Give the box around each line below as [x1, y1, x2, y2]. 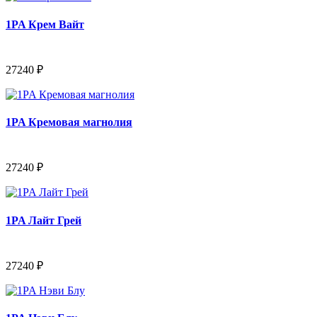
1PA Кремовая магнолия [6, 116, 132, 129]
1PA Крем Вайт [6, 18, 84, 30]
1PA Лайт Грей [6, 214, 81, 226]
